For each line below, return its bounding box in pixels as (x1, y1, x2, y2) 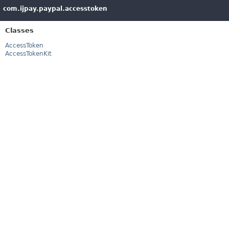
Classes (5, 26, 34, 34)
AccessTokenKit (5, 50, 52, 58)
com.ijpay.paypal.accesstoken (3, 5, 107, 12)
